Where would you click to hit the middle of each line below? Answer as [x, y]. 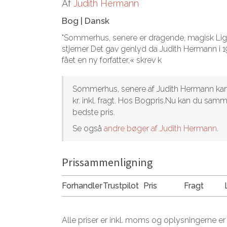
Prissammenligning [107, 162]
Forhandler [82, 186]
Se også [88, 128]
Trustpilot [121, 186]
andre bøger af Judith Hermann [160, 128]
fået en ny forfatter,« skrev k [112, 60]
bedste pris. [94, 112]
